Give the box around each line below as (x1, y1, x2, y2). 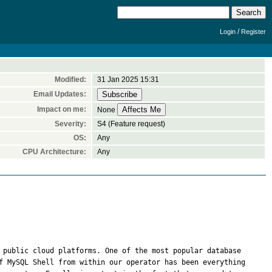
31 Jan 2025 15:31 (97, 75, 159, 84)
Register (241, 28, 266, 35)
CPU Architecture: (22, 148, 86, 156)
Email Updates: (33, 90, 86, 98)
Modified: (55, 75, 86, 84)
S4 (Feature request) (97, 120, 165, 128)
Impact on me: (37, 105, 86, 114)
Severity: (55, 120, 86, 128)
